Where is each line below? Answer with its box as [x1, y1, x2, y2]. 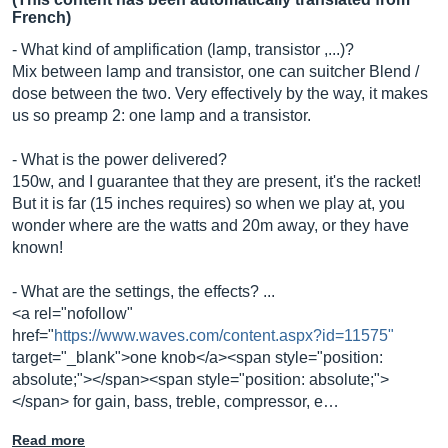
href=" [12, 327, 54, 344]
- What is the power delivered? [12, 151, 227, 168]
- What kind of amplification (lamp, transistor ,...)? [12, 41, 354, 58]
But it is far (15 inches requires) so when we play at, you [12, 195, 405, 212]
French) [12, 9, 71, 26]
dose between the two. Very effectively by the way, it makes [12, 85, 428, 102]
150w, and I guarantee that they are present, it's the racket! [12, 173, 421, 190]
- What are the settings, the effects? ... [12, 283, 275, 300]
